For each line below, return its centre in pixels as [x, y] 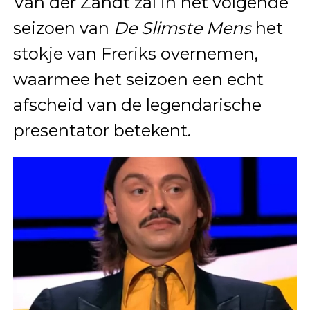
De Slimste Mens [182, 28]
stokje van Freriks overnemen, [135, 53]
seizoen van [63, 28]
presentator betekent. [102, 130]
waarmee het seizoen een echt [138, 79]
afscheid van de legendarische [137, 104]
